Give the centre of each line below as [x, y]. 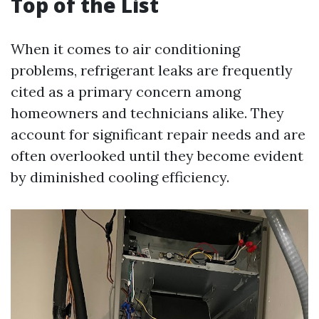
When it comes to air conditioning [125, 49]
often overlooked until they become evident [157, 156]
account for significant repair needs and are [158, 134]
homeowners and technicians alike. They [147, 113]
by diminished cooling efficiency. [120, 177]
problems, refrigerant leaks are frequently [152, 70]
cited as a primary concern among [126, 91]
